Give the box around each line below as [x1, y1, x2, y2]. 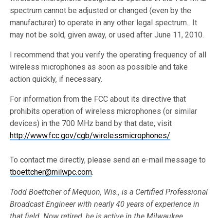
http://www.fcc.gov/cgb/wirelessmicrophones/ [10, 131, 170, 140]
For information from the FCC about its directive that [10, 94, 186, 104]
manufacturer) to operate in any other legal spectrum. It [10, 18, 198, 27]
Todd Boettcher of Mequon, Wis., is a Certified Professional [10, 187, 208, 197]
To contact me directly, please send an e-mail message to [10, 155, 206, 164]
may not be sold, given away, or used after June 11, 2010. [10, 30, 206, 39]
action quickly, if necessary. [10, 74, 103, 84]
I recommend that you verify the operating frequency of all [10, 50, 207, 59]
